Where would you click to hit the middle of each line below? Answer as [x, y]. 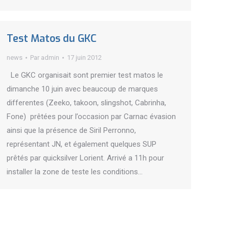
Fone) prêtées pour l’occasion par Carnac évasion [91, 117]
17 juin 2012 [84, 58]
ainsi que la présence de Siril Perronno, [71, 130]
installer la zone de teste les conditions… [75, 172]
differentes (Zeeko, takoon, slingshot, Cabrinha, [86, 103]
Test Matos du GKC [52, 39]
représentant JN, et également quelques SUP [82, 144]
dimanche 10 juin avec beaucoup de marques [82, 89]
